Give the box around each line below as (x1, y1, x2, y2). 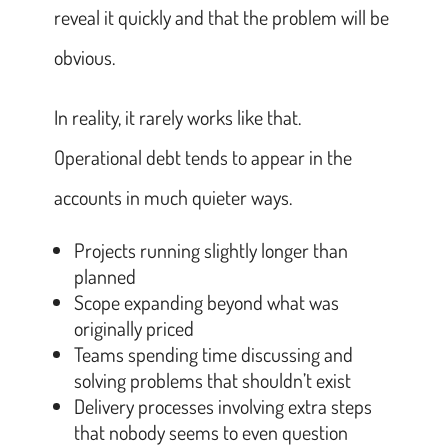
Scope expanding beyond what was (73, 288, 339, 315)
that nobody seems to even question (73, 418, 348, 445)
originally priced (73, 314, 194, 341)
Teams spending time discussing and (73, 340, 353, 367)
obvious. (53, 43, 115, 70)
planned (73, 262, 136, 289)
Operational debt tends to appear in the (53, 143, 352, 170)
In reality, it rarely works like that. (53, 103, 305, 130)
